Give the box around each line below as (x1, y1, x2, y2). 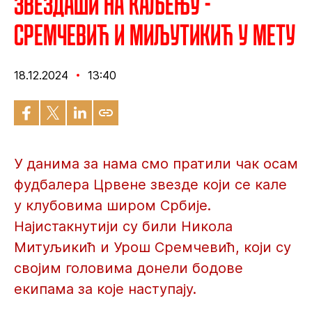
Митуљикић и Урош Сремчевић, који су (14, 239, 291, 256)
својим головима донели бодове (14, 260, 243, 276)
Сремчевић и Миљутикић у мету (14, 17, 295, 52)
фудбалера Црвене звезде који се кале (14, 176, 287, 193)
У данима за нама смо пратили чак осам (14, 155, 298, 172)
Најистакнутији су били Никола (14, 218, 233, 235)
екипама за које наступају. (14, 281, 196, 297)
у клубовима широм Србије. (14, 197, 211, 214)
